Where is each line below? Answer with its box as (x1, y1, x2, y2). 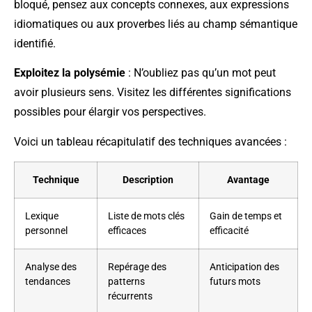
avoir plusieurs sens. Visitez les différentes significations (14, 86, 291, 100)
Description (123, 174, 173, 187)
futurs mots (210, 276, 260, 288)
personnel (25, 225, 68, 237)
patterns (108, 276, 145, 288)
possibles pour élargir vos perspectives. (14, 105, 206, 119)
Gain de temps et (210, 210, 282, 223)
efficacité (210, 225, 249, 237)
